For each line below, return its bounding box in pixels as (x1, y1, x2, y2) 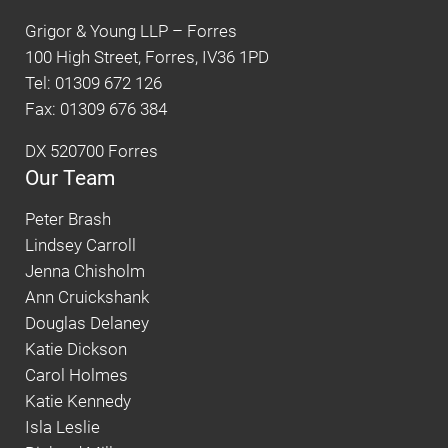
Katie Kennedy (25, 392, 131, 412)
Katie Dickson (25, 340, 127, 360)
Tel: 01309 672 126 (25, 74, 162, 94)
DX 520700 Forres (25, 142, 158, 162)
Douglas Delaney (25, 314, 149, 334)
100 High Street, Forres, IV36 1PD (25, 48, 269, 68)
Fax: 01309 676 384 (25, 100, 167, 120)
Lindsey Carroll (25, 236, 136, 256)
